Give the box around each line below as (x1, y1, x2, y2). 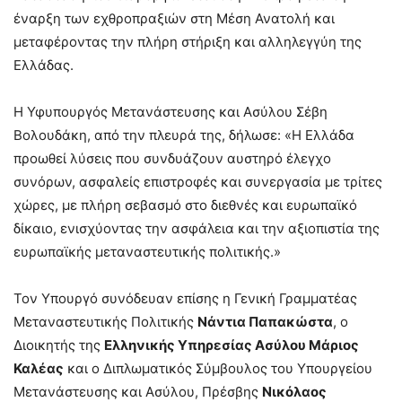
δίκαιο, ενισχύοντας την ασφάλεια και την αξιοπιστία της (13, 220, 380, 238)
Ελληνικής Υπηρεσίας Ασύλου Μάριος (104, 336, 359, 354)
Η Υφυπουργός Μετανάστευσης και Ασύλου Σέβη (13, 103, 328, 121)
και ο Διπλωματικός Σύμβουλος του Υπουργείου (64, 360, 372, 378)
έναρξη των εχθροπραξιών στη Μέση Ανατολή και (13, 10, 335, 28)
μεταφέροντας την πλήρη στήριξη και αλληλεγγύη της (13, 33, 362, 51)
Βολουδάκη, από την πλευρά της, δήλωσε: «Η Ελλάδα (13, 127, 354, 144)
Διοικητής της (13, 336, 104, 354)
